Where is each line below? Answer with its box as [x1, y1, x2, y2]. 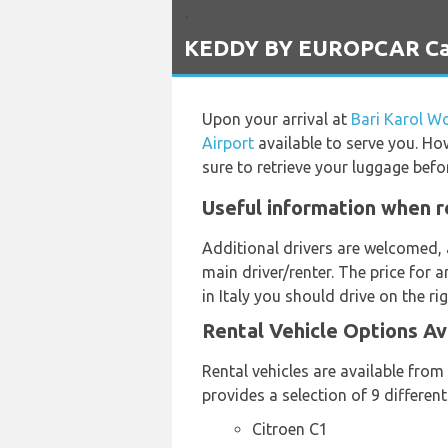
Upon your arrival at [202, 110, 351, 128]
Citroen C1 [252, 420, 328, 438]
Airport [202, 134, 254, 152]
